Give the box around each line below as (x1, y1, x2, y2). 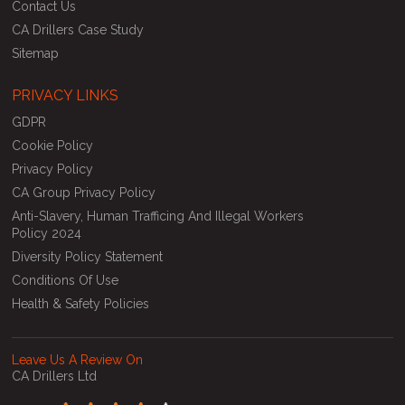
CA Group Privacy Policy (12, 184, 156, 200)
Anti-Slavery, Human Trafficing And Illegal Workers (12, 208, 305, 223)
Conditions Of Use (12, 272, 119, 287)
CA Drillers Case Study (12, 22, 145, 37)
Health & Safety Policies (12, 296, 150, 311)
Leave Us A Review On (12, 352, 144, 367)
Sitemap (12, 45, 60, 61)
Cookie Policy (12, 137, 94, 153)
